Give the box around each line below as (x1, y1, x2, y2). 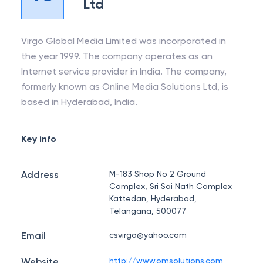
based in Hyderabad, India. (21, 96, 137, 107)
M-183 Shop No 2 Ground (109, 169, 207, 178)
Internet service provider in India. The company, (21, 66, 227, 77)
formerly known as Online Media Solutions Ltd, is (21, 81, 228, 92)
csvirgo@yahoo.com (109, 230, 187, 240)
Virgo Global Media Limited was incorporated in (21, 35, 226, 46)
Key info (21, 133, 56, 144)
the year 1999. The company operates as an (21, 50, 213, 62)
